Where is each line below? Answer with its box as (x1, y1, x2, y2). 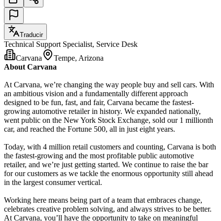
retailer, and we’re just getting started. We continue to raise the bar (4, 160, 208, 169)
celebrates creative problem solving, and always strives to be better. (4, 204, 212, 213)
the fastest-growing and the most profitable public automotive (4, 151, 194, 160)
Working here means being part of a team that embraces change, (4, 195, 202, 204)
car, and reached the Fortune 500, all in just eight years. (4, 124, 175, 133)
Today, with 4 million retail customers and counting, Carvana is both (4, 142, 216, 151)
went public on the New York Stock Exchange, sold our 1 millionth (4, 115, 213, 124)
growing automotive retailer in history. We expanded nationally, (4, 107, 201, 115)
